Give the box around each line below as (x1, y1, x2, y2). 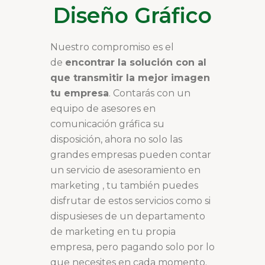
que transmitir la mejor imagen (50, 72, 210, 83)
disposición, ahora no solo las (50, 133, 182, 145)
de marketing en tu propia (50, 225, 176, 237)
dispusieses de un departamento (50, 210, 205, 222)
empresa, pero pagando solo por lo (50, 241, 215, 253)
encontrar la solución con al (65, 56, 206, 68)
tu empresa (50, 87, 109, 99)
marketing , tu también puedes (50, 179, 198, 191)
